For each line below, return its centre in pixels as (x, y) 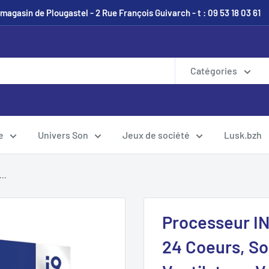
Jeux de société (156, 135)
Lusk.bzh (243, 135)
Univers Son (63, 135)
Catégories (214, 71)
